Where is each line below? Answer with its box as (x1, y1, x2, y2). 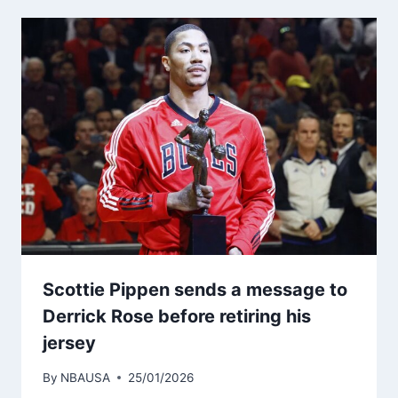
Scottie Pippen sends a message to (43, 279, 347, 301)
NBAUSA (60, 370, 111, 385)
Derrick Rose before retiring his (43, 306, 311, 328)
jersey (43, 332, 96, 354)
